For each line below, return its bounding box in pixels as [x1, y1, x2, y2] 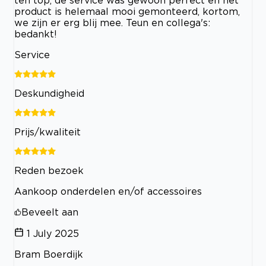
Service [14, 49, 50, 60]
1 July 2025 [27, 227, 79, 239]
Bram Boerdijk [14, 248, 83, 259]
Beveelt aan [21, 206, 78, 217]
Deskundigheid [14, 87, 84, 99]
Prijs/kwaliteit [14, 126, 81, 137]
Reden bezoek [14, 164, 84, 176]
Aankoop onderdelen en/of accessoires [14, 185, 202, 197]
